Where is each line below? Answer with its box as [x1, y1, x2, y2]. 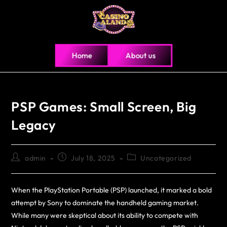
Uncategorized [140, 153, 192, 163]
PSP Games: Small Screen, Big [11, 98, 197, 115]
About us [125, 50, 156, 60]
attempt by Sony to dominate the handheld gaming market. [11, 198, 199, 207]
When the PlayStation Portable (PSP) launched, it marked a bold [11, 185, 212, 195]
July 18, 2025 [71, 153, 116, 163]
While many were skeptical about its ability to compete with [11, 210, 199, 220]
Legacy [11, 116, 57, 133]
